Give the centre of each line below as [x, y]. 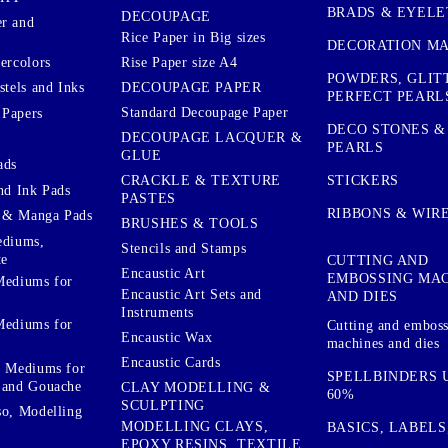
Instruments [158, 312]
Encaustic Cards [171, 362]
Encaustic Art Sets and [192, 294]
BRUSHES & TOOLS [190, 223]
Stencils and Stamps [184, 248]
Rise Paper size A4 [179, 62]
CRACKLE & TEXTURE [201, 180]
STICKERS [362, 180]
